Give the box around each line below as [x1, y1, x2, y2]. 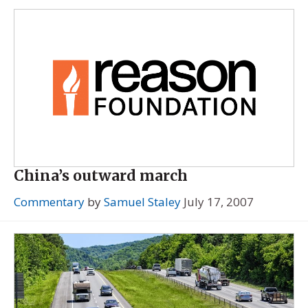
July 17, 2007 [184, 193, 254, 210]
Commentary [14, 193, 85, 210]
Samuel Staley [104, 193, 181, 210]
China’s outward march [14, 166, 188, 185]
